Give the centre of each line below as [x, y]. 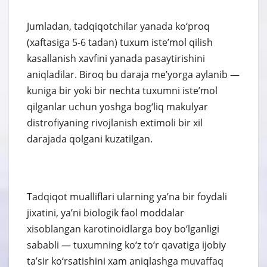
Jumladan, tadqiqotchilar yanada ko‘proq [118, 27]
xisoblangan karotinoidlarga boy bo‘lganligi [123, 229]
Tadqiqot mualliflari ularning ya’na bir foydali [127, 197]
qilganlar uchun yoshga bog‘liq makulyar [117, 107]
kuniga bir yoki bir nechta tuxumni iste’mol [122, 91]
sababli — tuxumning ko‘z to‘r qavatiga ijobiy [126, 245]
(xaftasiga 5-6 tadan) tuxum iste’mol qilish [120, 43]
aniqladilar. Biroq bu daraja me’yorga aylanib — [133, 75]
